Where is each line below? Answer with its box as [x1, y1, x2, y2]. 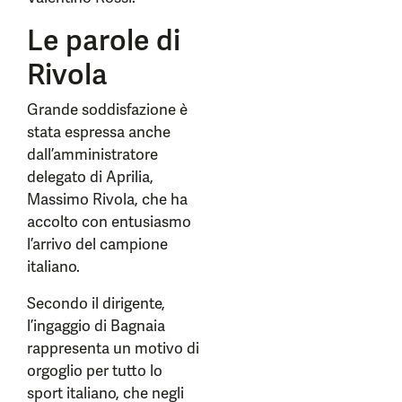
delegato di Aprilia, [27, 167, 153, 187]
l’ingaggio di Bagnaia [27, 316, 165, 336]
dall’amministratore [27, 144, 158, 164]
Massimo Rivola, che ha [27, 189, 188, 209]
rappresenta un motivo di [27, 338, 199, 358]
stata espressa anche [27, 122, 170, 142]
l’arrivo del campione [27, 234, 168, 254]
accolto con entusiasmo [27, 212, 191, 232]
